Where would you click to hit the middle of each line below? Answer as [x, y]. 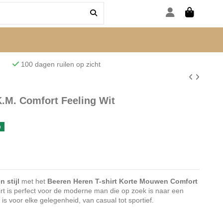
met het [33, 181]
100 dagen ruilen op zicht [79, 64]
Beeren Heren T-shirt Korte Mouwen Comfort [122, 181]
